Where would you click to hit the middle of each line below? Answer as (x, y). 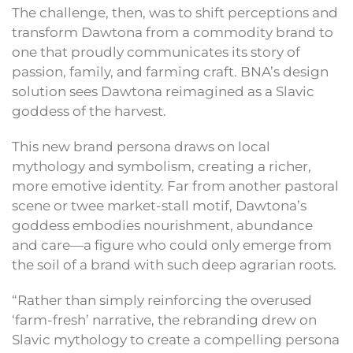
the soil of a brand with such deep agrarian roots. (174, 265)
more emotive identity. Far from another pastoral (175, 186)
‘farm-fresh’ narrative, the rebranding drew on (164, 320)
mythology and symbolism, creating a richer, (162, 167)
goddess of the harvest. (89, 111)
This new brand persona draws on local (141, 147)
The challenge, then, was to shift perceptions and (175, 13)
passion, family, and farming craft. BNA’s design (170, 72)
